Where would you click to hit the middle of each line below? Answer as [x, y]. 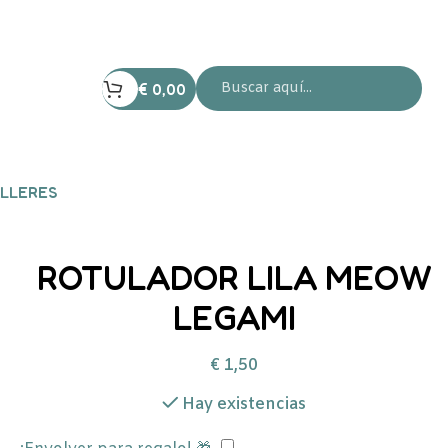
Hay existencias [244, 404]
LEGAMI [234, 317]
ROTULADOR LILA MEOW [234, 277]
